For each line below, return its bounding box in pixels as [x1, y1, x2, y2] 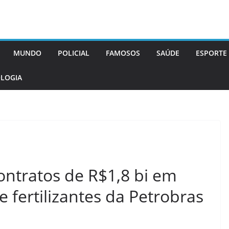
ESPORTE [196, 48, 227, 58]
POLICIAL [58, 48, 89, 58]
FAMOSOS [106, 48, 140, 58]
